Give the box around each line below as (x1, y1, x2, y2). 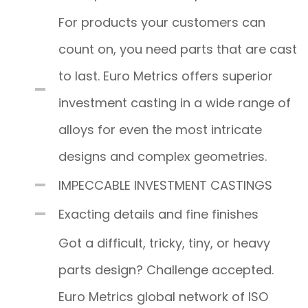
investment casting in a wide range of (58, 93, 291, 111)
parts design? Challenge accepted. (58, 261, 274, 278)
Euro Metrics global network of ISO (58, 287, 268, 305)
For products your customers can (58, 13, 265, 31)
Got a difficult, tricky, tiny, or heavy (58, 234, 270, 252)
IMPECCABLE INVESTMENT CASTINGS (58, 176, 272, 194)
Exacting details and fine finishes (58, 205, 258, 223)
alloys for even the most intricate (58, 120, 262, 138)
